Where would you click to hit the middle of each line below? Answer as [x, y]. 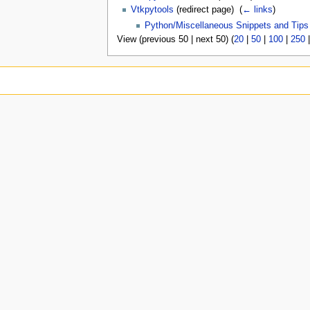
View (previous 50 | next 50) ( [175, 40]
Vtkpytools [152, 10]
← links [257, 10]
